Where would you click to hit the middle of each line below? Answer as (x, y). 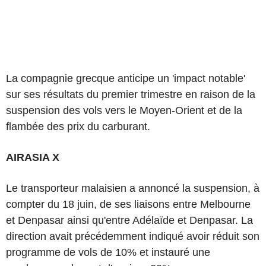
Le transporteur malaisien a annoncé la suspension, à (133, 188)
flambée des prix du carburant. (78, 126)
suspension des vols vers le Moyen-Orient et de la (124, 110)
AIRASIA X (33, 157)
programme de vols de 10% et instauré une (108, 252)
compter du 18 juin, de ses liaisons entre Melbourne (128, 204)
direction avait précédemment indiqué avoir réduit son (133, 236)
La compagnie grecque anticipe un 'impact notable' (126, 78)
